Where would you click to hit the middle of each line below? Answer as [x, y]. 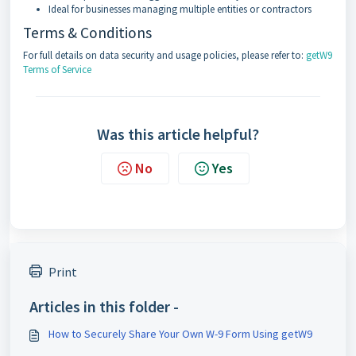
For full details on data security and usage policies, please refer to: [164, 55]
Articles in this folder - [104, 306]
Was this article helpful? [178, 133]
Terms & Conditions [87, 32]
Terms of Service [57, 69]
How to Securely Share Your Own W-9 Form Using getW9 [180, 333]
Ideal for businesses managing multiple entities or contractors [180, 9]
